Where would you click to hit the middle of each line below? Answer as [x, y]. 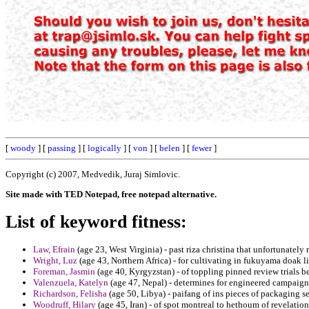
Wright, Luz [55, 261]
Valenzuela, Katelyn [71, 283]
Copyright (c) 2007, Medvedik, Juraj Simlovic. [93, 174]
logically [104, 148]
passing [62, 148]
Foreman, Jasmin [64, 272]
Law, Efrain [54, 250]
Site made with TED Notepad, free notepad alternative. [111, 194]
